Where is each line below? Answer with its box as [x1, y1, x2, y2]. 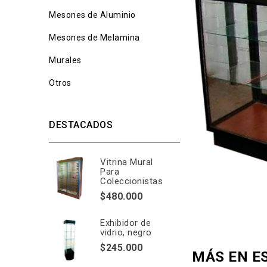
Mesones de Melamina [49, 33, 140, 42]
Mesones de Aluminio [49, 10, 136, 20]
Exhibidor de [100, 218, 151, 228]
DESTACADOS [49, 119, 113, 131]
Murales [49, 55, 82, 65]
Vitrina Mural [100, 157, 153, 167]
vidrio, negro [100, 227, 152, 238]
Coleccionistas [100, 176, 163, 187]
